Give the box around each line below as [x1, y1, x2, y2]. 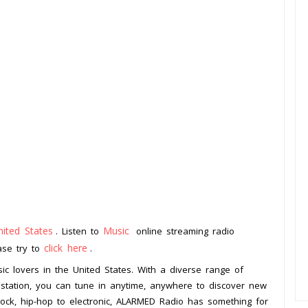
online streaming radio [132, 225, 234, 238]
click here [44, 241, 87, 255]
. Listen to [56, 225, 103, 238]
